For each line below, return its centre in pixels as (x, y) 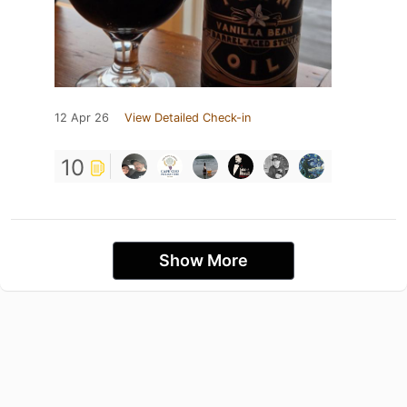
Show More (203, 261)
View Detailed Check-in (188, 118)
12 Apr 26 (82, 118)
